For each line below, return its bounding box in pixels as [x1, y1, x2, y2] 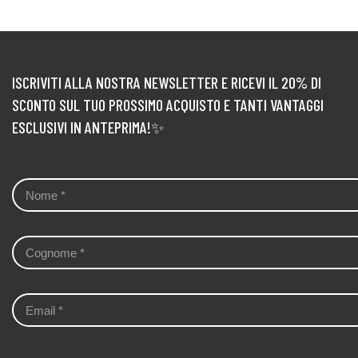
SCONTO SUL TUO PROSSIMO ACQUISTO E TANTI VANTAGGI [12, 95, 324, 114]
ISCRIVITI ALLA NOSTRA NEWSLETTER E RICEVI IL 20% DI [12, 73, 321, 92]
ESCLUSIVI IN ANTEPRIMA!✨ [12, 117, 164, 137]
